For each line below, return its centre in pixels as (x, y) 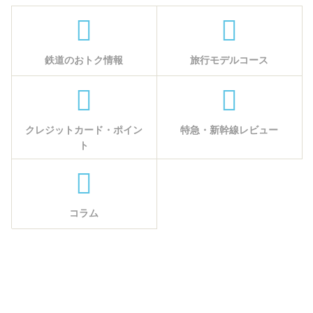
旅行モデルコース (229, 60)
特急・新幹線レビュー (229, 130)
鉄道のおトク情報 (84, 60)
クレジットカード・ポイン (84, 130)
